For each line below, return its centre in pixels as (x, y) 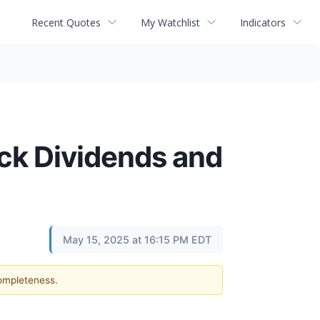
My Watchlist (170, 22)
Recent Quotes (66, 22)
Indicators (263, 22)
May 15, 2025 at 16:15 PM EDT (137, 240)
